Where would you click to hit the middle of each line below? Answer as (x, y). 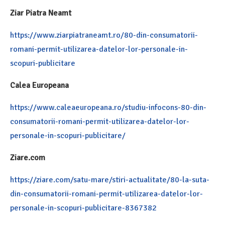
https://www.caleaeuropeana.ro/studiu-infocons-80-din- (108, 108)
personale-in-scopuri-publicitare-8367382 (83, 208)
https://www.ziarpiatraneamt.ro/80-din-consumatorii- (104, 35)
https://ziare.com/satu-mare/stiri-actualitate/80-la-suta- (110, 180)
